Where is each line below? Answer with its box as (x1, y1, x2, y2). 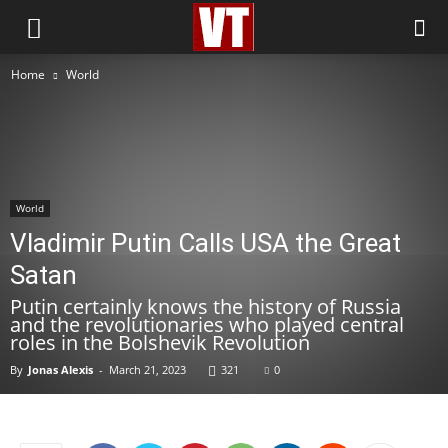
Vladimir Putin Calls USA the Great (10, 228, 401, 258)
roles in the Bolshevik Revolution (10, 329, 310, 356)
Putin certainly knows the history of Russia (10, 293, 401, 320)
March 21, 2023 (109, 362, 186, 377)
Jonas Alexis (28, 362, 93, 377)
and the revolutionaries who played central (10, 311, 404, 338)
